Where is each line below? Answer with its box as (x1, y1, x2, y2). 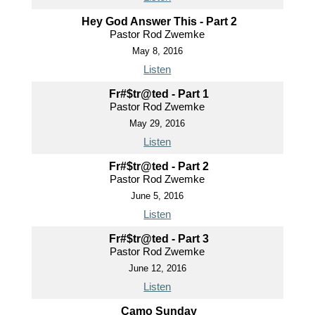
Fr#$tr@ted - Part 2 (109, 160, 210, 172)
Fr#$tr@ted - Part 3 (109, 233, 210, 245)
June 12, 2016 (128, 263, 186, 274)
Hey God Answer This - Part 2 (81, 15, 237, 27)
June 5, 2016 (131, 191, 184, 201)
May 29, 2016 (129, 118, 186, 129)
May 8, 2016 (131, 46, 183, 56)
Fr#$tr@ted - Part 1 (109, 88, 210, 100)
